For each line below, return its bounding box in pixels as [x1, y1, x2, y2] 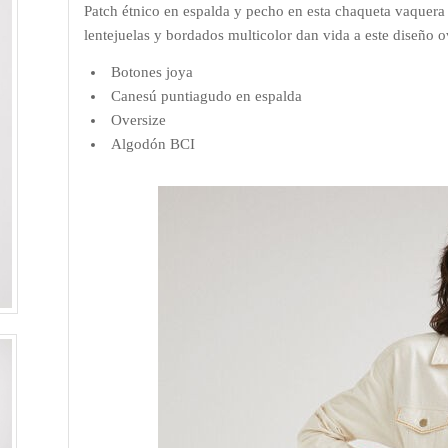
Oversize [111, 112, 167, 128]
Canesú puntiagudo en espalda [111, 88, 303, 104]
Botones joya [111, 64, 194, 80]
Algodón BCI [111, 136, 196, 152]
